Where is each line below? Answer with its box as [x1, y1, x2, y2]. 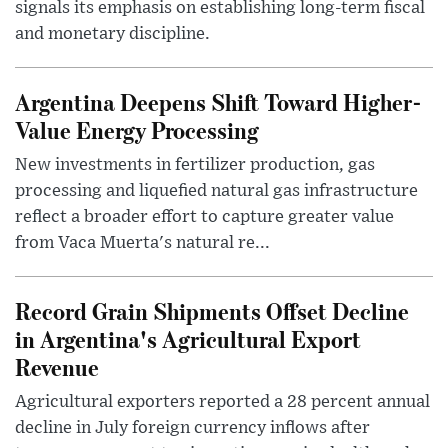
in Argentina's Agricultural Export [15, 323, 361, 355]
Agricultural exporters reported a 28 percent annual [15, 393, 430, 412]
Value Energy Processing [15, 114, 259, 146]
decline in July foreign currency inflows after [15, 419, 370, 438]
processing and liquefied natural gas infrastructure [15, 182, 418, 201]
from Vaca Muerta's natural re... [15, 234, 270, 253]
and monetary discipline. [15, 25, 210, 44]
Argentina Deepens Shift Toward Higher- [15, 86, 422, 118]
